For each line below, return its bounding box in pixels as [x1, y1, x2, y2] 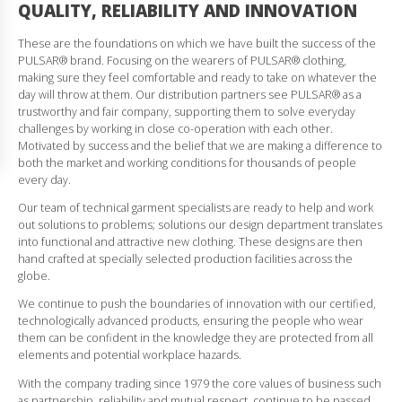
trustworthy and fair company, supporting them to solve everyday [18, 103, 355, 119]
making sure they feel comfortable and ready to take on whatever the [18, 69, 377, 85]
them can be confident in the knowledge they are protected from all [18, 330, 373, 346]
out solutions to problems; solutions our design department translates [18, 217, 382, 233]
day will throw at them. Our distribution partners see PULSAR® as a [18, 86, 362, 102]
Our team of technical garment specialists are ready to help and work [18, 200, 373, 216]
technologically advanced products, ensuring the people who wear [18, 313, 363, 329]
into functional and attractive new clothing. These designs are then [18, 234, 363, 250]
